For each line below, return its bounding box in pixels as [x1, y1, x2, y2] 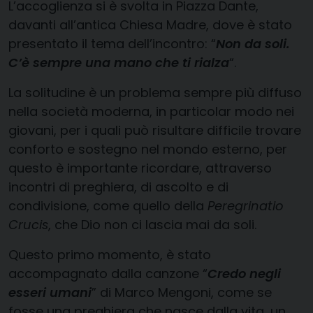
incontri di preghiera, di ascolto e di [8, 178, 228, 196]
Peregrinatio [208, 197, 284, 215]
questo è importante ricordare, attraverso [8, 159, 272, 177]
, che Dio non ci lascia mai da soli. [48, 216, 256, 234]
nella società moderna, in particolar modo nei [8, 103, 294, 121]
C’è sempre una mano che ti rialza [8, 54, 229, 72]
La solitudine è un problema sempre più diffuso [8, 84, 302, 102]
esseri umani [8, 284, 92, 302]
